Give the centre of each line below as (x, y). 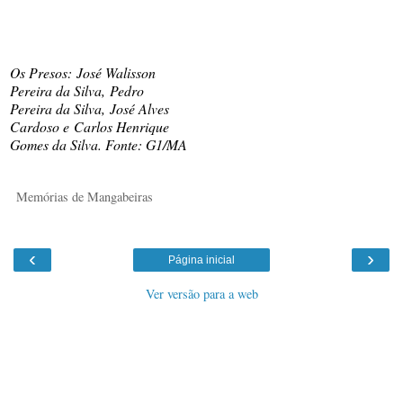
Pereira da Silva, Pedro (77, 91)
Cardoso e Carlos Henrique (90, 127)
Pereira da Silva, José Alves (90, 109)
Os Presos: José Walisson (83, 73)
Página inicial (201, 260)
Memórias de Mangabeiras (85, 197)
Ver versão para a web (201, 294)
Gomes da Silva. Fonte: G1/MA (99, 145)
